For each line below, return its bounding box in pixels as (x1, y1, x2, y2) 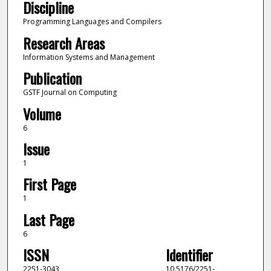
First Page (22, 173, 76, 195)
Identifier (165, 244, 213, 266)
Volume (22, 102, 61, 125)
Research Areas (22, 31, 105, 54)
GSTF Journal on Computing (22, 87, 117, 98)
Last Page (22, 208, 74, 230)
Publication (22, 67, 82, 90)
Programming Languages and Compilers (22, 16, 162, 27)
